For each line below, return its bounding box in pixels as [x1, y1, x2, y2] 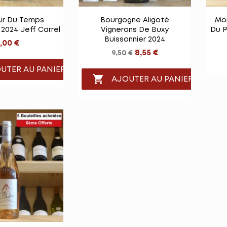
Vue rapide [117, 14, 165, 22]
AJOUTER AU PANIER [111, 75, 194, 83]
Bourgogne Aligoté [100, 17, 169, 24]
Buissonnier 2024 [104, 36, 165, 43]
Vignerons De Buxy [101, 27, 169, 33]
